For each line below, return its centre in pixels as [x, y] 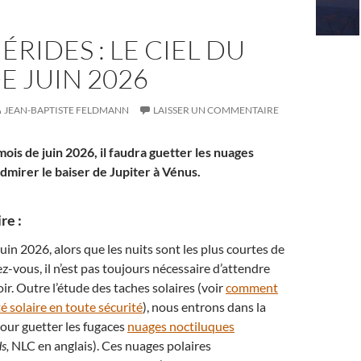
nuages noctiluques [181, 326]
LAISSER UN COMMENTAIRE [216, 110]
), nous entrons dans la [204, 307]
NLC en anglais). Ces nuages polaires [111, 345]
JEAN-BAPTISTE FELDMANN [66, 110]
